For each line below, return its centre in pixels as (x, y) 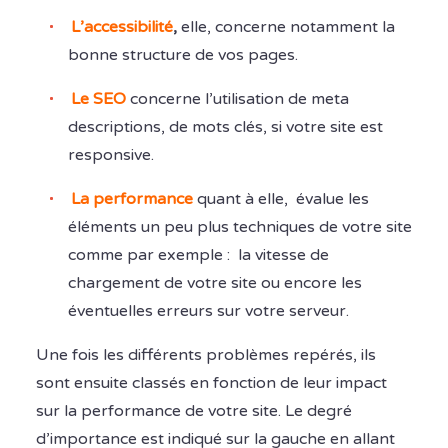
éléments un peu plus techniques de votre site (240, 227)
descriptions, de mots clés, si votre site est (225, 127)
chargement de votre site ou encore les (215, 283)
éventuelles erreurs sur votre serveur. (208, 311)
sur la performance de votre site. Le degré (194, 411)
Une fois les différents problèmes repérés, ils (206, 355)
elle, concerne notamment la (286, 27)
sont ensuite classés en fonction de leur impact (211, 383)
